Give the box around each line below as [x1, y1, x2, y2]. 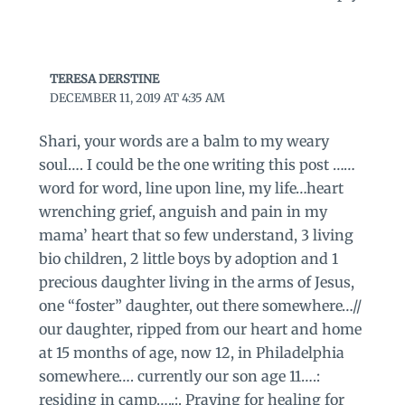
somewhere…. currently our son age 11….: [38, 366, 320, 385]
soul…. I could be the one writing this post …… [38, 155, 355, 174]
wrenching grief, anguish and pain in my [38, 202, 327, 221]
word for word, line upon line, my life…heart [38, 178, 344, 197]
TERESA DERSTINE [50, 71, 160, 87]
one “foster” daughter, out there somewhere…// [38, 296, 362, 315]
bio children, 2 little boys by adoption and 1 [38, 249, 338, 268]
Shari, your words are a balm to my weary [38, 131, 329, 150]
